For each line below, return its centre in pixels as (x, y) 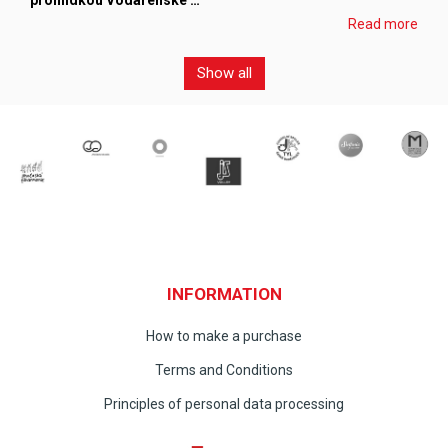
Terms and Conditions (224, 369)
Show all (224, 73)
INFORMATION (224, 293)
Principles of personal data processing (224, 403)
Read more (383, 24)
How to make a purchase (224, 335)
